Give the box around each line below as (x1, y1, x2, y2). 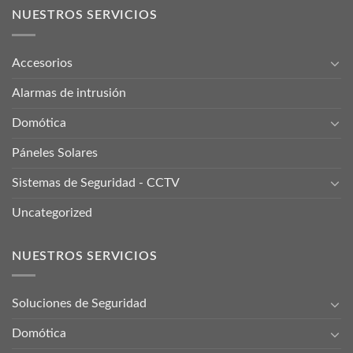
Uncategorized (12, 206, 92, 219)
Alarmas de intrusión (12, 86, 126, 99)
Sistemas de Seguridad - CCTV (12, 176, 180, 189)
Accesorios (12, 56, 72, 69)
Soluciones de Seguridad (12, 297, 147, 310)
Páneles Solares (12, 146, 98, 159)
